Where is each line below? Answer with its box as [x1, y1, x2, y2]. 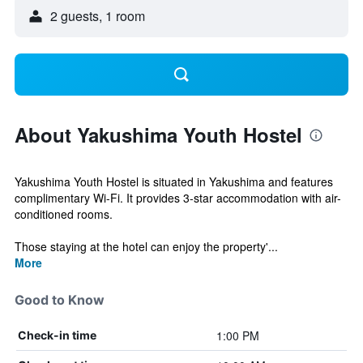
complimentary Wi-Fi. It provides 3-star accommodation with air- [15, 190, 341, 206]
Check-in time [18, 328, 96, 342]
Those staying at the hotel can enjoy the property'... [15, 238, 278, 254]
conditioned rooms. [15, 206, 113, 222]
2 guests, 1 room [50, 6, 145, 25]
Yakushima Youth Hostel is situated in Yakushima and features [15, 173, 333, 190]
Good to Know [15, 292, 105, 308]
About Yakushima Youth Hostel [15, 121, 302, 148]
